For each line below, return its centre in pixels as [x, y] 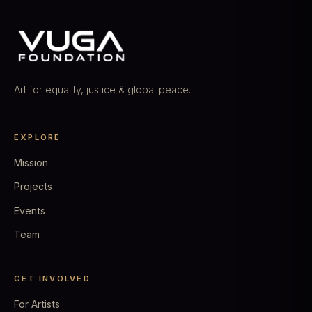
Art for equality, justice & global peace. [102, 89]
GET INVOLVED [52, 279]
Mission [31, 163]
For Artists [37, 304]
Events [30, 210]
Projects [33, 187]
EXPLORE [38, 138]
